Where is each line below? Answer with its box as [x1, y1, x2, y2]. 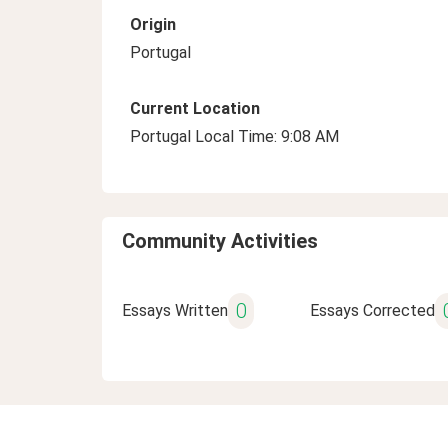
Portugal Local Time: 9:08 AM [130, 127, 339, 146]
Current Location [130, 99, 260, 118]
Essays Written [122, 301, 228, 320]
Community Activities [122, 229, 318, 253]
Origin [130, 15, 176, 34]
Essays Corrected [309, 301, 435, 320]
